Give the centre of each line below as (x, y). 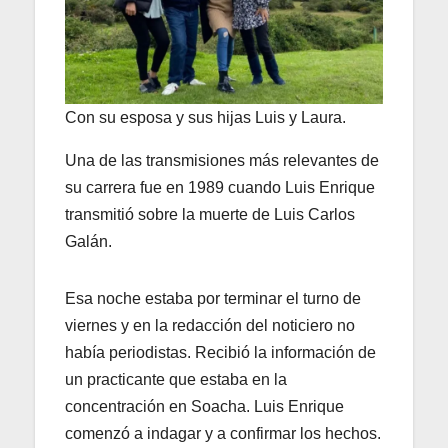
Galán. (88, 241)
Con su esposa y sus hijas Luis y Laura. (205, 117)
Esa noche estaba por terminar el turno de (213, 298)
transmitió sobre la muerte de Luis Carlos (210, 214)
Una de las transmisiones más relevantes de (222, 160)
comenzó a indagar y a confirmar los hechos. (223, 433)
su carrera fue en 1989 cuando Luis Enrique (220, 187)
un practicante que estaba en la (176, 379)
